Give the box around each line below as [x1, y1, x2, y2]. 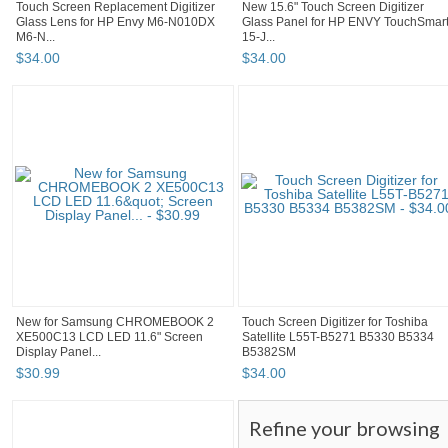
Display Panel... [16, 345, 101, 360]
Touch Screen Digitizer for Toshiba [242, 315, 428, 330]
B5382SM [242, 345, 296, 360]
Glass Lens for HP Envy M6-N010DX [16, 15, 215, 30]
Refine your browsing [249, 416, 440, 441]
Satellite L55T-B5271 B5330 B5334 [242, 330, 434, 345]
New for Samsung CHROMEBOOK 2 [16, 315, 214, 330]
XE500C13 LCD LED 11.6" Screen [16, 330, 203, 345]
